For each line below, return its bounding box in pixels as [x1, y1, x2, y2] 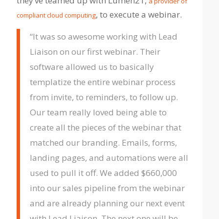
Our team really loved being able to [29, 107, 167, 118]
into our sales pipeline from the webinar [29, 182, 185, 194]
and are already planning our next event [29, 197, 185, 209]
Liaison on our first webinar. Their [29, 46, 160, 58]
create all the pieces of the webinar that [29, 122, 181, 133]
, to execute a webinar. [95, 8, 182, 20]
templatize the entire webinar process [29, 76, 175, 88]
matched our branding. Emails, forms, [29, 137, 177, 149]
